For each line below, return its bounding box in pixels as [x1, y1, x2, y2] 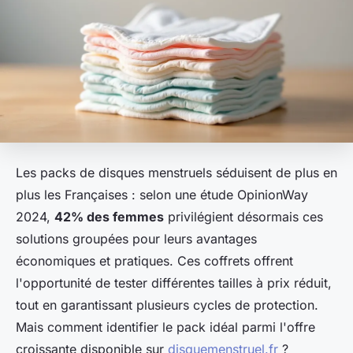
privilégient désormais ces [164, 208, 323, 225]
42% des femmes [54, 208, 164, 225]
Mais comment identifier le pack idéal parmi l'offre [16, 318, 315, 335]
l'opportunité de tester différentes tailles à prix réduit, [16, 274, 332, 291]
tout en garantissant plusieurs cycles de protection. [16, 296, 318, 313]
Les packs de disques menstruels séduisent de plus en [16, 164, 337, 180]
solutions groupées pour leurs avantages [16, 230, 257, 247]
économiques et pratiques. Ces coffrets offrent [16, 252, 293, 269]
